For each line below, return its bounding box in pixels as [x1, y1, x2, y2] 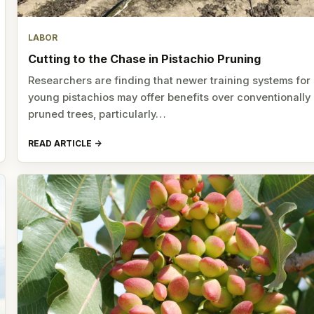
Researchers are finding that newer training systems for [28, 74, 311, 88]
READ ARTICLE [28, 137, 93, 149]
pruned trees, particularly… [28, 108, 167, 121]
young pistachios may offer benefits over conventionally [28, 91, 311, 104]
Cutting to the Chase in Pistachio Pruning [28, 52, 261, 67]
